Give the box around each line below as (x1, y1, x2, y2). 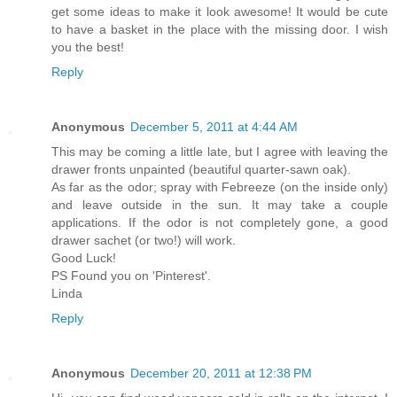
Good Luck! (51, 250, 116, 265)
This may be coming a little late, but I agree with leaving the (51, 144, 388, 159)
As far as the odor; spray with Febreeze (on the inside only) (51, 179, 388, 194)
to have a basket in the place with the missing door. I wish (51, 21, 388, 36)
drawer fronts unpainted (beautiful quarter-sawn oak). (51, 161, 351, 176)
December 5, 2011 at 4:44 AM (130, 119, 298, 134)
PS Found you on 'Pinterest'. (51, 268, 211, 283)
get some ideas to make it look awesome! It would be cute (51, 4, 388, 19)
